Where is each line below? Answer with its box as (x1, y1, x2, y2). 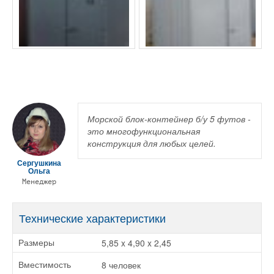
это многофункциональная (87, 124, 200, 137)
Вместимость (18, 259, 73, 270)
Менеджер (21, 177, 56, 186)
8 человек (101, 258, 141, 271)
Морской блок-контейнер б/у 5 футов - (87, 112, 251, 125)
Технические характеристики (19, 209, 166, 226)
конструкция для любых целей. (87, 136, 216, 149)
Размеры (18, 237, 57, 248)
